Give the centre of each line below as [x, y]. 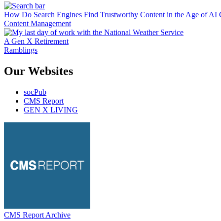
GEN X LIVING [51, 110]
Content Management [37, 24]
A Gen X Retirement [36, 41]
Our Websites [38, 71]
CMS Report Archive [37, 215]
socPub [35, 92]
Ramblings [21, 50]
